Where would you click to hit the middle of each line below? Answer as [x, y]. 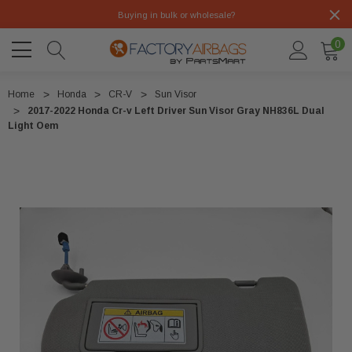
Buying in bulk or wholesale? [176, 15]
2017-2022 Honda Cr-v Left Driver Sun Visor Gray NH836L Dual [176, 111]
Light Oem [33, 126]
